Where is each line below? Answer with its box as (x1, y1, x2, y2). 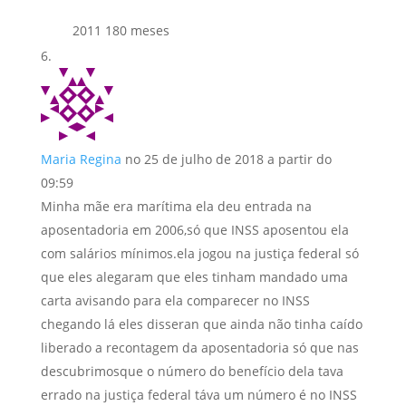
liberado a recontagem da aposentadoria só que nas (40, 338, 359, 356)
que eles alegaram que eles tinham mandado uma (40, 267, 348, 285)
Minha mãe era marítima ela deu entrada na (40, 197, 312, 215)
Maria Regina (40, 150, 121, 168)
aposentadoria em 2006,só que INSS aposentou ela (40, 220, 349, 238)
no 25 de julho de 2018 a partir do (124, 150, 332, 168)
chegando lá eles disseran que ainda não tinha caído (40, 314, 362, 333)
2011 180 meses (72, 21, 169, 39)
